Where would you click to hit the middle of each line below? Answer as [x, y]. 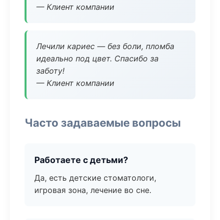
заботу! [50, 71]
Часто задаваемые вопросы [103, 123]
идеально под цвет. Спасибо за [97, 58]
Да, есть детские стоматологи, [95, 178]
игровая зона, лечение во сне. [93, 190]
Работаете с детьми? [81, 160]
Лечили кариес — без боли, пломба [105, 46]
